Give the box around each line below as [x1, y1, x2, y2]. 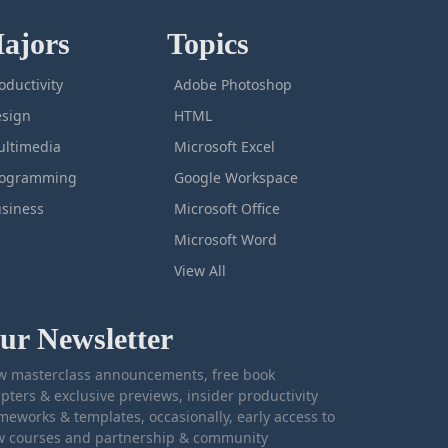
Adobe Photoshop [173, 75, 292, 94]
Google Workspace [173, 168, 298, 187]
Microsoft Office [173, 199, 280, 218]
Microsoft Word [173, 230, 277, 249]
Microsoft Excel [173, 137, 275, 156]
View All [173, 261, 226, 280]
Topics [166, 27, 249, 60]
